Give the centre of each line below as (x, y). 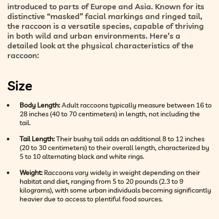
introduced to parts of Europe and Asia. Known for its (106, 6)
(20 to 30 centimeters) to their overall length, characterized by (114, 147)
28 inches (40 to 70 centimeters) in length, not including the (110, 114)
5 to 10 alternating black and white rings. (82, 156)
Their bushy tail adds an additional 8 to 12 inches (130, 139)
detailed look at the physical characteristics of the (100, 45)
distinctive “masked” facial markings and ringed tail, (105, 16)
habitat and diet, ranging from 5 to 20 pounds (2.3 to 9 (101, 181)
